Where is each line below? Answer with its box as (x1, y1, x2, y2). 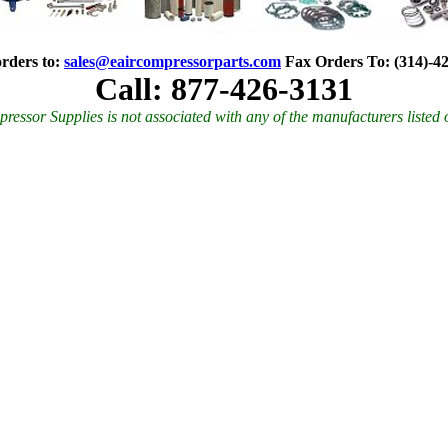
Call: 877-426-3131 (95, 71, 353, 107)
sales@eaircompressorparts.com (64, 53, 281, 70)
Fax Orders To (281, 53, 385, 70)
